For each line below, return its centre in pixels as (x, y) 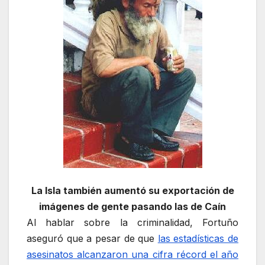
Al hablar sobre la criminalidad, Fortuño (132, 223)
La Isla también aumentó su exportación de (132, 191)
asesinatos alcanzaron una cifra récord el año (132, 255)
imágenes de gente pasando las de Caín (132, 207)
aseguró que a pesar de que (92, 239)
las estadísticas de (198, 239)
